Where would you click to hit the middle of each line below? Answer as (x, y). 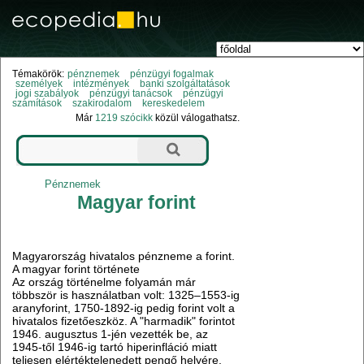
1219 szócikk (124, 118)
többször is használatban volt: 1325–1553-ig (126, 295)
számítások (37, 104)
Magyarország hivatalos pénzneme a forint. (124, 256)
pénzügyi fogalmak (171, 74)
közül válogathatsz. (197, 118)
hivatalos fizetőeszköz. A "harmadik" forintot (124, 321)
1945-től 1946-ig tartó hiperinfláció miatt (115, 347)
